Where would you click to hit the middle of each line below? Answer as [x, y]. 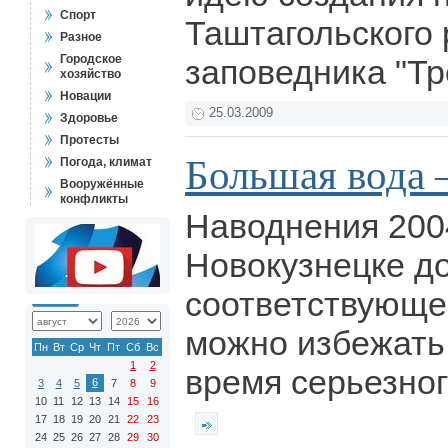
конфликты [94, 199]
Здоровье [89, 118]
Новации [85, 96]
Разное [81, 37]
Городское [91, 59]
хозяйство [90, 74]
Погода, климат [106, 162]
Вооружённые [102, 184]
